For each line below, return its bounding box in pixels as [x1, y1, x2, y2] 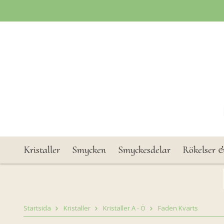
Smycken [72, 144, 106, 156]
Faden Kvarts [158, 203, 198, 212]
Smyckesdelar [118, 144, 170, 156]
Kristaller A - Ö [103, 203, 145, 212]
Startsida [23, 203, 51, 212]
